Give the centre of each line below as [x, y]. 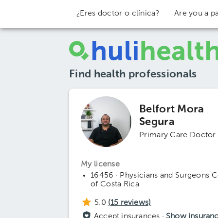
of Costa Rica [115, 184]
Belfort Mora [172, 109]
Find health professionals [133, 74]
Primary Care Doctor [178, 135]
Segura [157, 122]
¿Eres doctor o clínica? [118, 14]
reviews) [135, 203]
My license [100, 164]
